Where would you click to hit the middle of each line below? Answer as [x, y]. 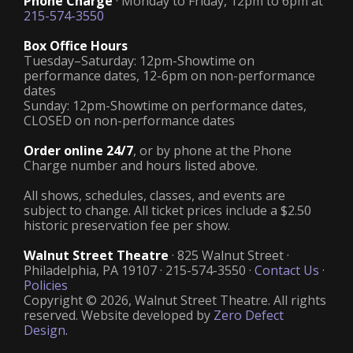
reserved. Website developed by [119, 315]
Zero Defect [249, 315]
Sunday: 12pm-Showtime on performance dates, [165, 106]
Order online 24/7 [78, 150]
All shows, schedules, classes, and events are [154, 195]
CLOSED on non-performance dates [129, 121]
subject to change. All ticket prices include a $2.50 [167, 210]
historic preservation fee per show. [127, 225]
